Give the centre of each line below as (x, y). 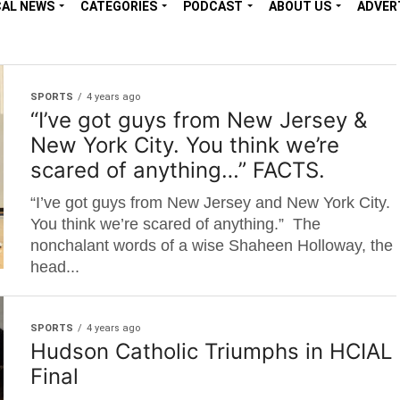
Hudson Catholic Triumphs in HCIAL (212, 351)
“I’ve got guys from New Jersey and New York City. (212, 203)
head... (55, 267)
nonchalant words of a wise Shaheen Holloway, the (212, 246)
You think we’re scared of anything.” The (175, 224)
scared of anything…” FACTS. (178, 170)
